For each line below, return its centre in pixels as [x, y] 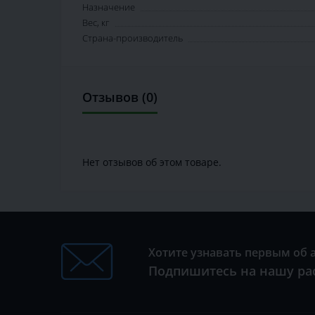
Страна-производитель [133, 38]
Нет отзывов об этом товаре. [152, 162]
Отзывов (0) [120, 97]
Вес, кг [96, 23]
